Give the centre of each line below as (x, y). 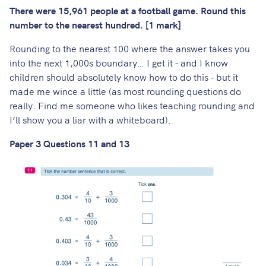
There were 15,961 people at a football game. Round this (128, 10)
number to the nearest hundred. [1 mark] (95, 25)
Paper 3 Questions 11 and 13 (69, 143)
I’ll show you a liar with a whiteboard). (90, 120)
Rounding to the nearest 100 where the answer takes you (130, 48)
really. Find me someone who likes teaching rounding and (132, 105)
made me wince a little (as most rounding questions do (125, 91)
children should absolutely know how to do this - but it (124, 77)
